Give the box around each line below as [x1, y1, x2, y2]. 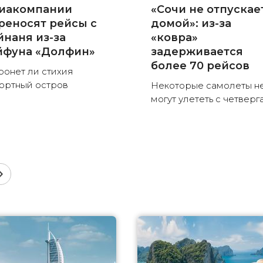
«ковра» [151, 31, 198, 45]
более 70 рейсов [151, 59, 250, 73]
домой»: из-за [151, 17, 232, 31]
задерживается [151, 45, 244, 59]
